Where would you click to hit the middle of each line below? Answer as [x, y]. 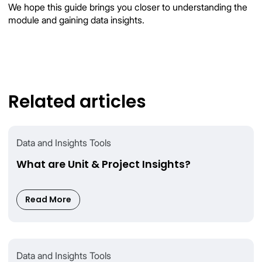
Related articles [77, 101]
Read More [48, 199]
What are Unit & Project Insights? [104, 164]
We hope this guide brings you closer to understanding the [128, 8]
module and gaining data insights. [76, 20]
